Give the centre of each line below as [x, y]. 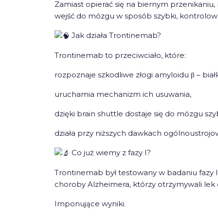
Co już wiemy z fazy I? [110, 153]
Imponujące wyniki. [90, 204]
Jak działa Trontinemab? [115, 36]
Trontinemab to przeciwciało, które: [120, 55]
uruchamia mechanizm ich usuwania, [123, 94]
